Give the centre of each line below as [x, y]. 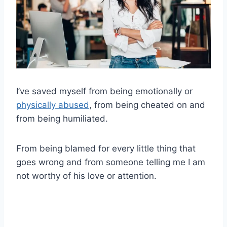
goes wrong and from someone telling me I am [111, 162]
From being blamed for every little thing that [106, 149]
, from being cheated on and [147, 105]
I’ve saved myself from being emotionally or [104, 91]
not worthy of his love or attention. [86, 176]
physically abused [53, 105]
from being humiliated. [62, 119]
